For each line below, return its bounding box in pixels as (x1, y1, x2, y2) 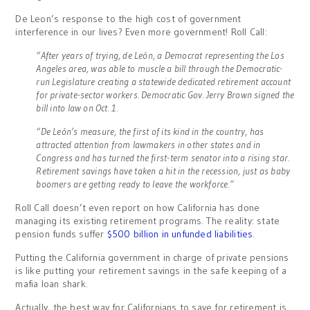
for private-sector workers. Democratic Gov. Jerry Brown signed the (36, 89, 295, 101)
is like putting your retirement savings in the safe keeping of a (15, 264, 286, 277)
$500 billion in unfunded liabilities (107, 228, 253, 240)
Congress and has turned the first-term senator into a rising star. (36, 152, 290, 164)
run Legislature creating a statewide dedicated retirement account (36, 75, 291, 88)
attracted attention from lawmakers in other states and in (36, 138, 261, 151)
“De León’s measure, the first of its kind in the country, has (36, 125, 264, 138)
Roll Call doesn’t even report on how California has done (15, 201, 260, 214)
